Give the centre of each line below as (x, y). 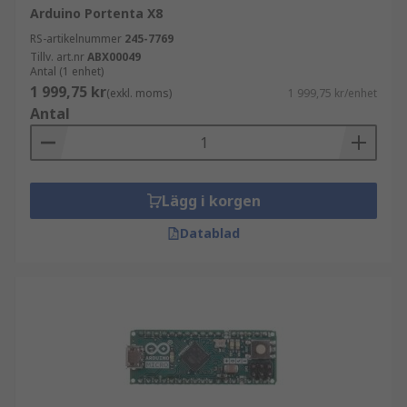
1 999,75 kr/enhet (333, 93)
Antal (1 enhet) (67, 71)
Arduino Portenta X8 (96, 13)
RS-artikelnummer (76, 39)
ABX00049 (114, 57)
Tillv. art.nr (57, 57)
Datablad (210, 233)
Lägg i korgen (211, 201)
